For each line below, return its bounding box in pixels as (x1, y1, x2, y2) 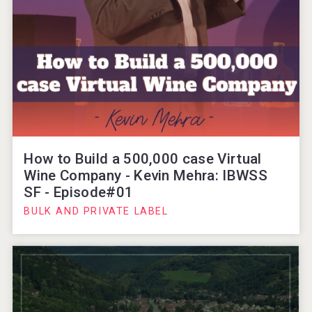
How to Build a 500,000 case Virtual (24, 150, 262, 167)
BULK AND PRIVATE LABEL (24, 205, 169, 217)
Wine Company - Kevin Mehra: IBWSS (24, 166, 267, 184)
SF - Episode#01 (24, 183, 134, 201)
